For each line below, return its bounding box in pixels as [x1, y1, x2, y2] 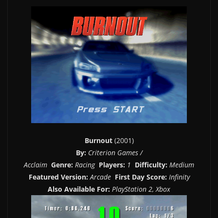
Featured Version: [28, 172, 88, 182]
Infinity [166, 172, 190, 182]
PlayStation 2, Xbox [112, 184, 170, 194]
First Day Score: [114, 172, 167, 182]
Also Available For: [48, 184, 110, 194]
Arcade [90, 172, 115, 182]
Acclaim [24, 160, 49, 169]
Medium [169, 160, 194, 169]
